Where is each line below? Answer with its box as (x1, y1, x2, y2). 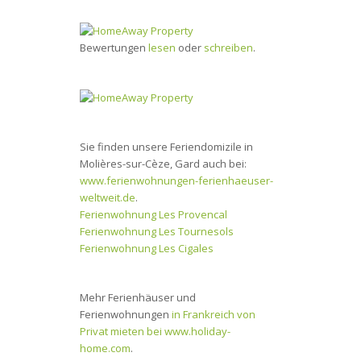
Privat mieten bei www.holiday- (79, 324, 230, 339)
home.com (79, 341, 131, 356)
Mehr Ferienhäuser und (79, 290, 196, 305)
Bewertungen (79, 40, 148, 56)
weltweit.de (79, 190, 135, 205)
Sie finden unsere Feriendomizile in (79, 139, 253, 155)
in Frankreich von (171, 307, 255, 322)
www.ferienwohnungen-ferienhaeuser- (79, 173, 273, 189)
